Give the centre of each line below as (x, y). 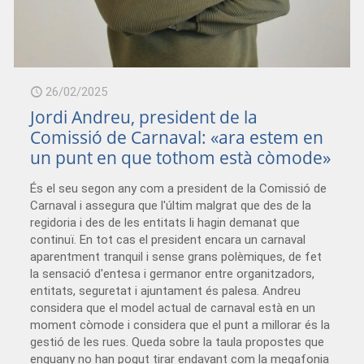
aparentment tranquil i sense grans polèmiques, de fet (176, 256)
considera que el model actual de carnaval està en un (173, 308)
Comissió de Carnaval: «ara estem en (177, 137)
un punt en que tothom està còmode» (181, 157)
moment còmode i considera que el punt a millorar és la (180, 325)
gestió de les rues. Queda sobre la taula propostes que (178, 342)
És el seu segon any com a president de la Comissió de (179, 188)
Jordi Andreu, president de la (144, 117)
